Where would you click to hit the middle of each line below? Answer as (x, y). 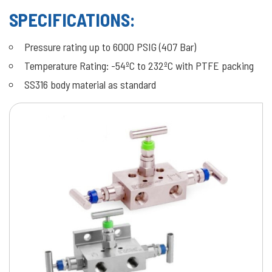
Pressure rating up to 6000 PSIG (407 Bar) (110, 47)
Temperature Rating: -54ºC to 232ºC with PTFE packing (139, 66)
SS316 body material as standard (90, 84)
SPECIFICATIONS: (72, 19)
